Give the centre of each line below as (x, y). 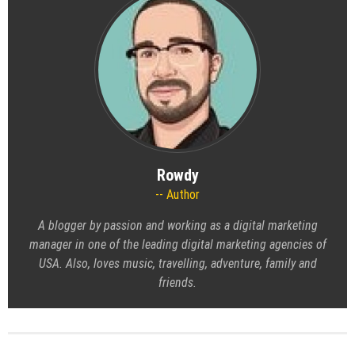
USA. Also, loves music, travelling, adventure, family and (177, 264)
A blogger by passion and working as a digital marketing (177, 226)
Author (181, 195)
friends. (177, 283)
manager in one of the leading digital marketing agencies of (177, 245)
